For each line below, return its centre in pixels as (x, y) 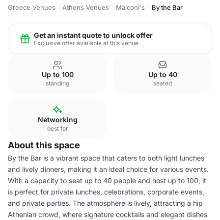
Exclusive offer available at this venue (86, 43)
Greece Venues (32, 7)
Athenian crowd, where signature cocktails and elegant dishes (108, 214)
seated (163, 83)
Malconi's (130, 7)
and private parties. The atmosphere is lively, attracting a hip (105, 203)
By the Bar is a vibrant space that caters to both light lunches (106, 158)
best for (57, 128)
